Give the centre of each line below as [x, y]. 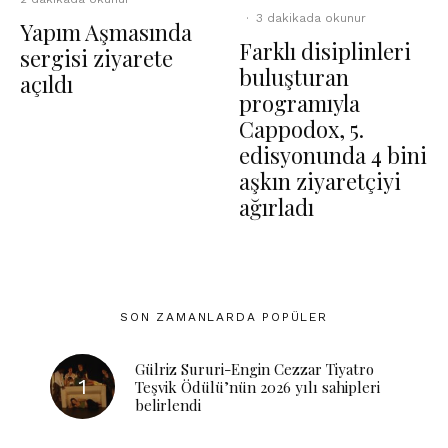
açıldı [46, 84]
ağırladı [276, 207]
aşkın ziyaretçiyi [320, 181]
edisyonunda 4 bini [333, 155]
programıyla [299, 103]
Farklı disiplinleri [325, 51]
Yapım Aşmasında [106, 32]
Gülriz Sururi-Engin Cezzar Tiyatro [254, 368]
